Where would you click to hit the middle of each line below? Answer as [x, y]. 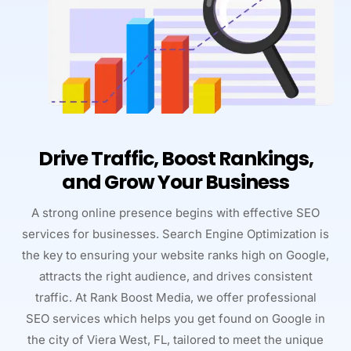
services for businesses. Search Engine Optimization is [175, 233]
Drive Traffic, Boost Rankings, [175, 158]
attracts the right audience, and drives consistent [175, 276]
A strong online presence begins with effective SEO [175, 212]
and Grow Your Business [175, 182]
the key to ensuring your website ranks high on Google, [175, 255]
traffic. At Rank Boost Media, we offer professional [175, 297]
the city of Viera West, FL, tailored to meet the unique [175, 339]
